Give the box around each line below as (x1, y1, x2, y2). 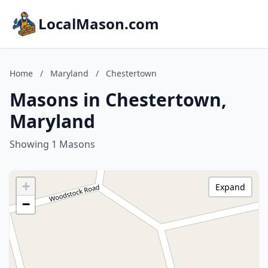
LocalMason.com (38, 14, 159, 33)
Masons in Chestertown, (10, 87, 227, 112)
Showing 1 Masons (10, 138, 95, 151)
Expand (215, 181, 245, 193)
